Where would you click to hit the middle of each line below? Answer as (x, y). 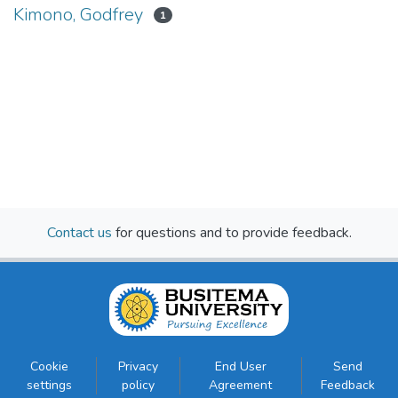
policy (138, 385)
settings (50, 385)
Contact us (79, 232)
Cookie (50, 366)
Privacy (138, 366)
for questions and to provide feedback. (231, 232)
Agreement (241, 385)
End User (240, 366)
